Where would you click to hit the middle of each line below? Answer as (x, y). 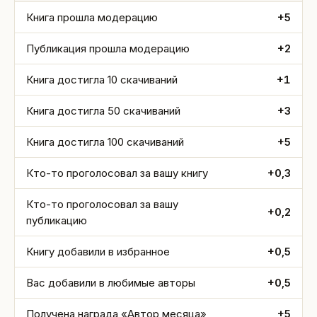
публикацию (57, 220)
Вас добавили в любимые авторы (111, 283)
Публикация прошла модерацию (108, 48)
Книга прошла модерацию (92, 17)
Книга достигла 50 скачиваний (103, 111)
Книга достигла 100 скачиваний (105, 142)
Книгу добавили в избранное (98, 252)
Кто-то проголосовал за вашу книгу (117, 173)
